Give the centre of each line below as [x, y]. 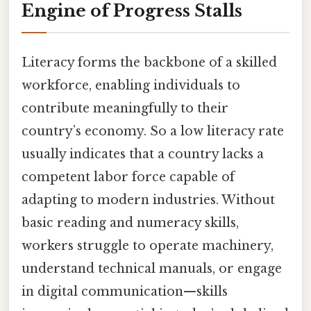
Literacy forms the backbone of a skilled [149, 62]
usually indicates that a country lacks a [143, 154]
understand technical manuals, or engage [152, 268]
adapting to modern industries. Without [148, 200]
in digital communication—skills [125, 291]
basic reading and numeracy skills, [130, 222]
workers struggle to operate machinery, [148, 245]
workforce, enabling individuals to [131, 85]
